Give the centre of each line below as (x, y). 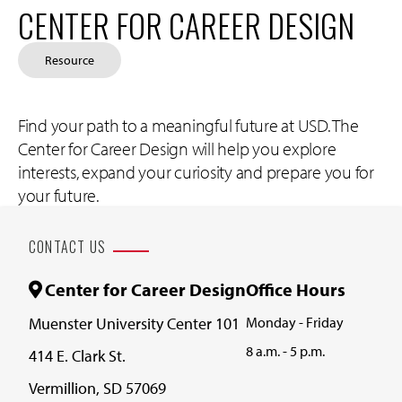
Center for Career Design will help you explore (177, 149)
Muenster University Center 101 (134, 324)
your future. (58, 196)
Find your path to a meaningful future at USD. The (188, 126)
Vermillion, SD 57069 (97, 389)
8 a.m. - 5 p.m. (285, 351)
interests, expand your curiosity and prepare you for (196, 172)
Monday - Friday (295, 323)
